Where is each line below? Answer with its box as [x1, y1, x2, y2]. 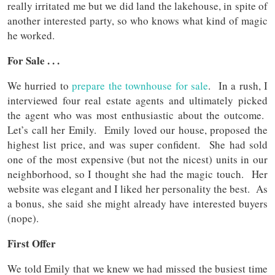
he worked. [7, 28, 58, 43]
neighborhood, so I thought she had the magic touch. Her [7, 167, 268, 182]
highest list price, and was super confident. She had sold [7, 137, 268, 152]
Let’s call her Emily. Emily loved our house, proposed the [7, 123, 268, 137]
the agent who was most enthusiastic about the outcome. [7, 108, 268, 123]
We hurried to [7, 79, 72, 93]
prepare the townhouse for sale [72, 79, 208, 93]
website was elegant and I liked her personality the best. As [7, 182, 268, 196]
